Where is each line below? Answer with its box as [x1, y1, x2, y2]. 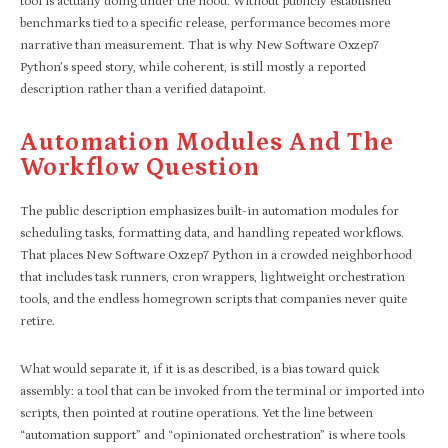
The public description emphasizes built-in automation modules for [20, 203, 399, 219]
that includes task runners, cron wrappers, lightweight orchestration [20, 269, 405, 285]
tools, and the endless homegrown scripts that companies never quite [20, 291, 407, 307]
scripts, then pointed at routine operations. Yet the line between [20, 405, 373, 421]
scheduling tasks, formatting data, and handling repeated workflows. [20, 225, 404, 241]
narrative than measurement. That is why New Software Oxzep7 [20, 37, 379, 53]
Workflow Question [20, 153, 260, 182]
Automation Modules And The [20, 128, 394, 157]
